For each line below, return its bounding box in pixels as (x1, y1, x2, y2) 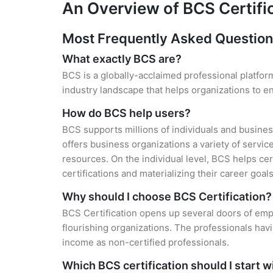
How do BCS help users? (62, 107, 191, 119)
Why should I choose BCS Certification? (62, 190, 272, 203)
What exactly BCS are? (62, 52, 182, 65)
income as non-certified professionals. (62, 236, 229, 248)
